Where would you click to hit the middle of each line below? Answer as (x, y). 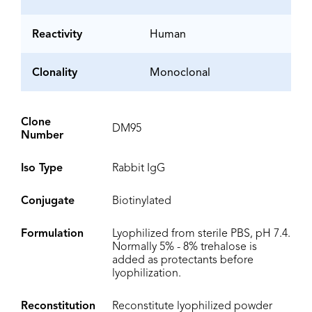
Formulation (52, 234)
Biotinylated (142, 202)
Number (42, 136)
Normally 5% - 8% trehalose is (185, 248)
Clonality (55, 73)
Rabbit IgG (139, 169)
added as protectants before (183, 261)
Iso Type (42, 169)
